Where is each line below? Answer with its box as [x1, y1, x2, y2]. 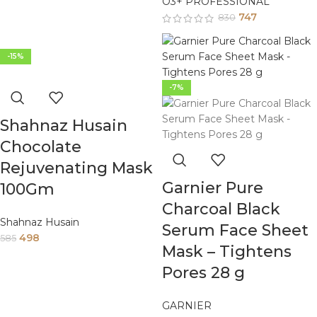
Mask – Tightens [162, 241, 292, 261]
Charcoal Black [162, 199, 280, 219]
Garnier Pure [162, 178, 263, 197]
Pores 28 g [162, 263, 245, 282]
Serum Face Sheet [162, 220, 309, 240]
